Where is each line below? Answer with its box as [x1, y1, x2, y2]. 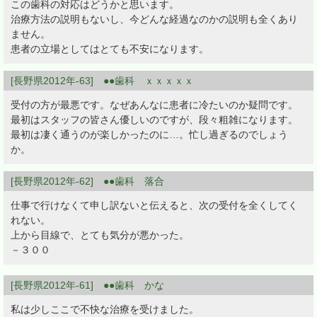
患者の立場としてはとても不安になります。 [11, 43, 209, 55]
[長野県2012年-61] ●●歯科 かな [11, 279, 164, 292]
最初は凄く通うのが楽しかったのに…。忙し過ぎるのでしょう [11, 129, 288, 141]
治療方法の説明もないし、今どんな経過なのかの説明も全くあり [11, 13, 298, 25]
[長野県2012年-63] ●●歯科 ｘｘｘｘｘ [11, 75, 194, 87]
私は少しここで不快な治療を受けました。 [11, 304, 199, 316]
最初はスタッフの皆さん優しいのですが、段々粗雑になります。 [11, 114, 298, 126]
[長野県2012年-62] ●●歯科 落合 [11, 175, 164, 188]
